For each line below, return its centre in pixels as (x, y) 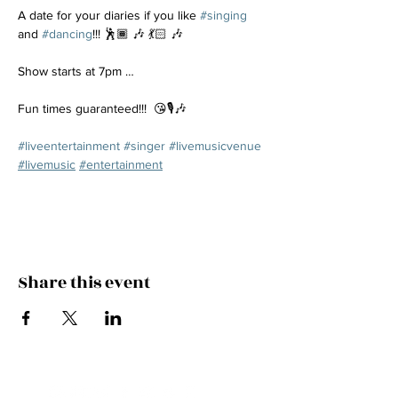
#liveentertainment (69, 146)
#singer (144, 146)
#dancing (67, 34)
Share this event (84, 283)
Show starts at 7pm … (76, 71)
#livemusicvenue (215, 146)
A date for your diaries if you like (109, 15)
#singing (223, 15)
